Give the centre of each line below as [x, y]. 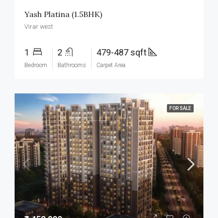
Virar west [39, 27]
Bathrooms [72, 65]
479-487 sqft [122, 52]
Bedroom [36, 65]
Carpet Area [111, 65]
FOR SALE [180, 108]
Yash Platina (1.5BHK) [63, 14]
